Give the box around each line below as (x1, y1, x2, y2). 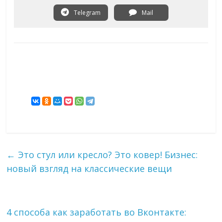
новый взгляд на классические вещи (6, 163, 172, 175)
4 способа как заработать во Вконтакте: (6, 206, 187, 219)
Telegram (72, 8, 101, 17)
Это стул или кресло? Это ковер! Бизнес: (15, 149, 198, 161)
